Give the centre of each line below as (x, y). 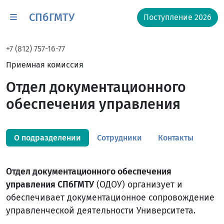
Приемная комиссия (45, 65)
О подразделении (47, 138)
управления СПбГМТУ (50, 185)
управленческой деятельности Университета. (101, 211)
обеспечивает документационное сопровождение (110, 198)
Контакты (176, 138)
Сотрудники (119, 138)
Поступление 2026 (177, 17)
